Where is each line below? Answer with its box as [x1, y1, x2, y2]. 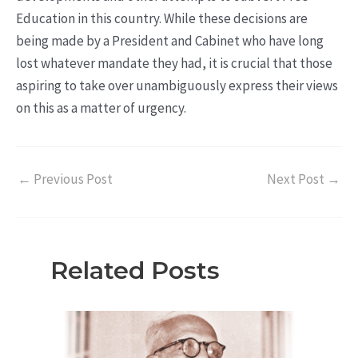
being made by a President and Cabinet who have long [16, 32, 324, 50]
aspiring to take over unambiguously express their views [16, 77, 338, 95]
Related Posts [50, 256, 220, 286]
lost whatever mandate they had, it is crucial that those [16, 54, 332, 73]
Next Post [267, 169, 327, 188]
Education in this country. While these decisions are [16, 10, 308, 28]
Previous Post [31, 169, 113, 188]
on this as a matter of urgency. [16, 99, 186, 117]
